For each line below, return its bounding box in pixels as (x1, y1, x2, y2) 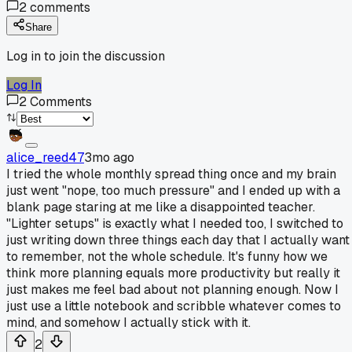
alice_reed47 (6, 148, 84, 166)
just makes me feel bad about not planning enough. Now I (6, 280, 339, 298)
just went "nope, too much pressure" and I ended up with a (6, 181, 340, 199)
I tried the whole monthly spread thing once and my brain (6, 165, 336, 182)
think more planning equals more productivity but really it (6, 264, 340, 281)
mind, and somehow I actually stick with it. (6, 313, 251, 331)
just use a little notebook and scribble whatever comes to (6, 297, 341, 314)
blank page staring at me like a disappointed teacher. (6, 198, 315, 215)
